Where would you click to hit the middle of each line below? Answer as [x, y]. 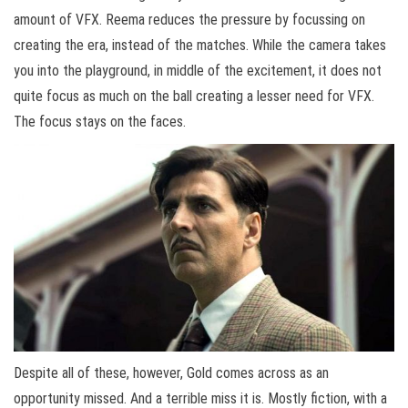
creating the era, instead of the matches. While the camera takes [200, 45]
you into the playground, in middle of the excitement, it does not [198, 70]
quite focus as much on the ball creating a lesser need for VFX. [194, 96]
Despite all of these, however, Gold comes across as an [171, 372]
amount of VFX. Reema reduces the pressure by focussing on [189, 19]
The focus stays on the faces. [100, 121]
